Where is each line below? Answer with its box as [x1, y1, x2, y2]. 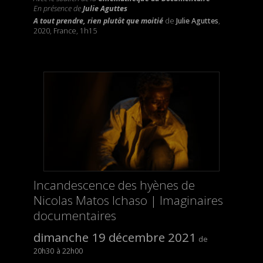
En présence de [33, 4, 83, 14]
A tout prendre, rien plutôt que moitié [33, 16, 163, 26]
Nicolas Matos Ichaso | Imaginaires [33, 192, 223, 209]
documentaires [33, 207, 116, 224]
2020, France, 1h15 [33, 26, 97, 36]
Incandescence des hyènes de [33, 177, 195, 194]
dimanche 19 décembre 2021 [33, 229, 196, 246]
